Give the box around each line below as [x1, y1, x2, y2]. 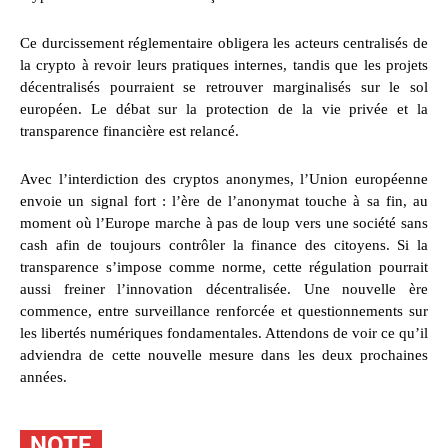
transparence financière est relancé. [20, 123, 239, 140]
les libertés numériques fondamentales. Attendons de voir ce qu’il [20, 325, 428, 342]
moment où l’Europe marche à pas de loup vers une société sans [20, 215, 428, 232]
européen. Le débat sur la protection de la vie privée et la [20, 101, 428, 118]
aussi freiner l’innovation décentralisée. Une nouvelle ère [20, 281, 428, 298]
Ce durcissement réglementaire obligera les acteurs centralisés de [20, 35, 428, 52]
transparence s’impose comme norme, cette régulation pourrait [20, 259, 428, 276]
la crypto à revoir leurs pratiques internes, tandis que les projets [20, 57, 428, 74]
